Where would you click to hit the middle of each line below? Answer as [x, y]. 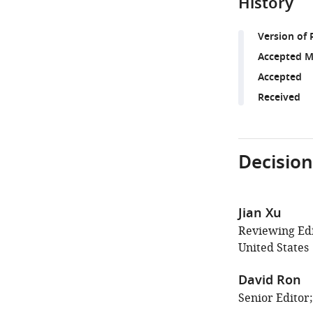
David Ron [269, 281]
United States [273, 248]
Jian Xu [260, 214]
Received [279, 98]
